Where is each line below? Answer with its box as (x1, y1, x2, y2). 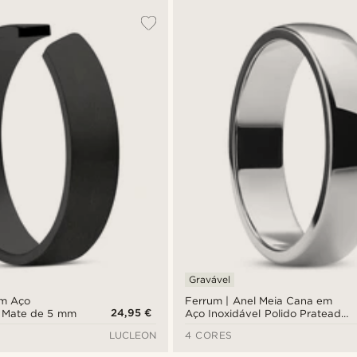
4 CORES (185, 329, 233, 342)
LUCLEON (109, 329, 157, 342)
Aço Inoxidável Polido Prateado (185, 308, 347, 320)
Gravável (189, 273, 231, 286)
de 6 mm (185, 320, 231, 333)
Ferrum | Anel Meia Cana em (185, 295, 332, 308)
